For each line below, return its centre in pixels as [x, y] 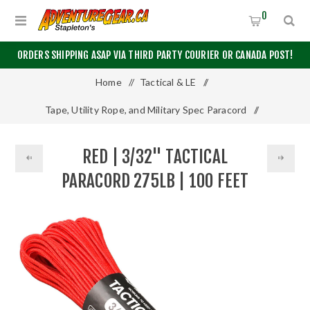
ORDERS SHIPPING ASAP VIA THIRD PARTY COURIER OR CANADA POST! [155, 55]
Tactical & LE [168, 82]
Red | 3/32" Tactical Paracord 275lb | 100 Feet [155, 165]
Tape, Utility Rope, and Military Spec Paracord [146, 110]
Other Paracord [146, 137]
